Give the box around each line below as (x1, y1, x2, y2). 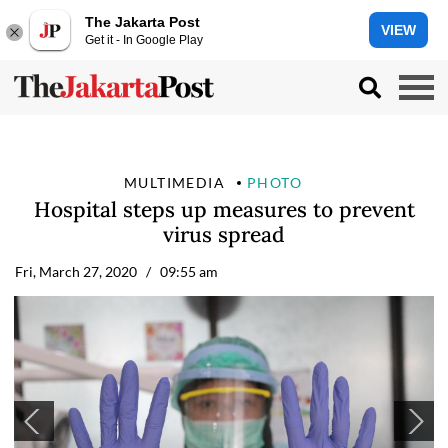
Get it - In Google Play (85, 32, 203, 47)
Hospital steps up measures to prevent (33, 196, 415, 224)
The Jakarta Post (85, 13, 200, 30)
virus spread (163, 221, 285, 249)
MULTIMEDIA (124, 174, 225, 191)
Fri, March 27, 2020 (15, 263, 137, 281)
